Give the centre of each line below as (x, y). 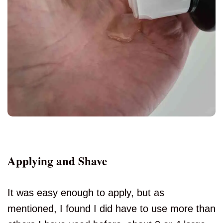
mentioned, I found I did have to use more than (111, 209)
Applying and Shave (59, 161)
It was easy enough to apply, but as (86, 193)
